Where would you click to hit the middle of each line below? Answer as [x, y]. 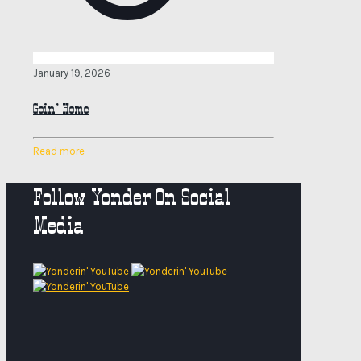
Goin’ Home [61, 108]
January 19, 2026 [72, 73]
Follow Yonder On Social [132, 197]
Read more [59, 151]
